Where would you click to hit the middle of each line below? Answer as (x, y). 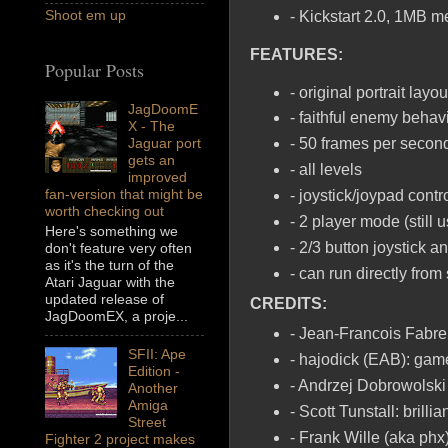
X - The (151, 126)
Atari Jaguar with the (110, 282)
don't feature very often (118, 248)
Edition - (153, 371)
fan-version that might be (124, 194)
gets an (151, 160)
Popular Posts (94, 70)
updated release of (104, 299)
